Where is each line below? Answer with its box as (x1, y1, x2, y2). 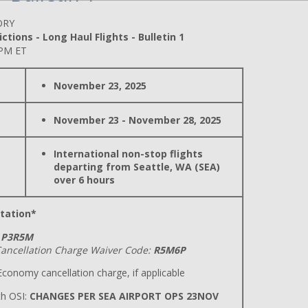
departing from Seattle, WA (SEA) (54, 160, 220, 173)
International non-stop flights (54, 147, 203, 160)
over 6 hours (54, 173, 115, 186)
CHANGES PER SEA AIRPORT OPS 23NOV (30, 289, 219, 302)
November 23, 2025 (54, 79, 146, 92)
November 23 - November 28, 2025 (54, 113, 221, 126)
